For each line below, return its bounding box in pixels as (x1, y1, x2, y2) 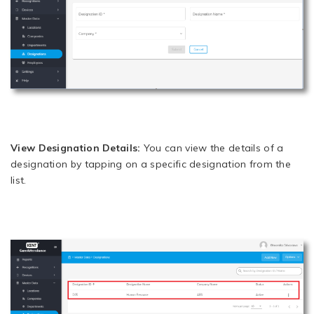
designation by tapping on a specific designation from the (11, 157, 292, 170)
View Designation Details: (11, 141, 144, 154)
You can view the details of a (143, 141, 284, 154)
